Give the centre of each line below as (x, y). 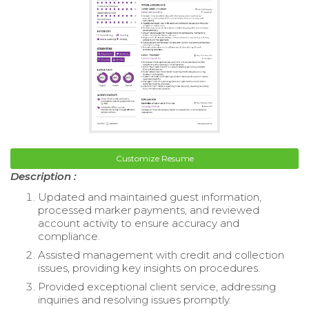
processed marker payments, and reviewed (149, 210)
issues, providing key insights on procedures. (149, 268)
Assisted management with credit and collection (161, 255)
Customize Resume (154, 158)
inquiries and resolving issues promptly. (134, 299)
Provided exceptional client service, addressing (157, 286)
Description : (43, 176)
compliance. (69, 236)
